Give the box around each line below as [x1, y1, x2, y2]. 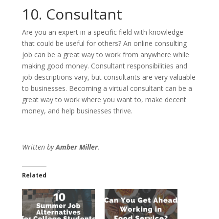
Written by [22, 142, 56, 152]
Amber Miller [55, 142, 98, 152]
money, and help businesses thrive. [22, 106, 132, 116]
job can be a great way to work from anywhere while [22, 50, 189, 60]
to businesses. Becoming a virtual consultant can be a [22, 84, 192, 93]
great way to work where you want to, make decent [22, 95, 186, 105]
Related [22, 171, 46, 180]
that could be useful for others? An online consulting [22, 39, 187, 48]
